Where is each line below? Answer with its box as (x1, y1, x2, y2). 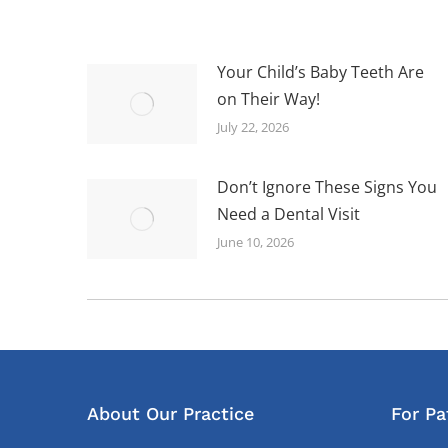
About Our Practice (87, 402, 254, 424)
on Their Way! (217, 87, 320, 110)
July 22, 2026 (217, 117, 289, 136)
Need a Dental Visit (217, 202, 360, 225)
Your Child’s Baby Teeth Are (217, 60, 424, 83)
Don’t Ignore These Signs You (217, 175, 437, 198)
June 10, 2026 (217, 232, 294, 251)
